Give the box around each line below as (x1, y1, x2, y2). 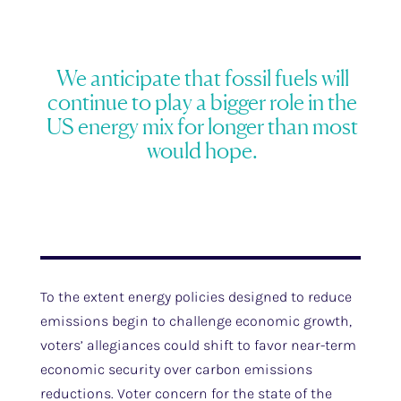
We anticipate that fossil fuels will (55, 64, 349, 91)
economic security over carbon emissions (39, 361, 312, 378)
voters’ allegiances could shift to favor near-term (39, 337, 356, 354)
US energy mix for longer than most (47, 113, 359, 140)
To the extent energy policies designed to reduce (39, 288, 352, 305)
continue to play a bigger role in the (47, 89, 358, 115)
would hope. (147, 137, 259, 164)
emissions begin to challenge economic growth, (39, 312, 352, 329)
